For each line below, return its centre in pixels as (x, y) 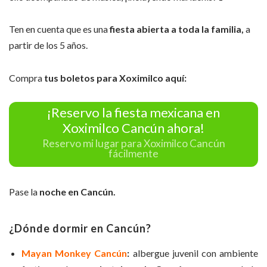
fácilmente (133, 153)
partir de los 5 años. (48, 45)
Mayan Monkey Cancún (74, 253)
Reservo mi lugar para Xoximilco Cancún (133, 143)
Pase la (23, 191)
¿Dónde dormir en (56, 228)
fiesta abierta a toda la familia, (176, 29)
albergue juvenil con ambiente (194, 253)
